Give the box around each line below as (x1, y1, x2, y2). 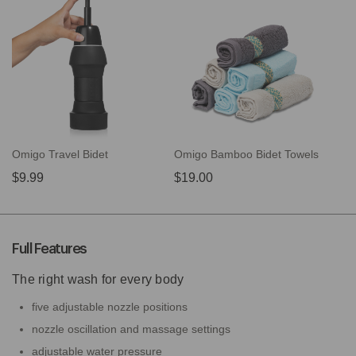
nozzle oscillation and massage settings (32, 323, 230, 336)
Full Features (12, 242, 87, 257)
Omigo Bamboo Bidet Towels (174, 148, 319, 161)
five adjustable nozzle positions (32, 300, 188, 314)
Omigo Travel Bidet (12, 148, 108, 161)
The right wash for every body (12, 273, 184, 287)
